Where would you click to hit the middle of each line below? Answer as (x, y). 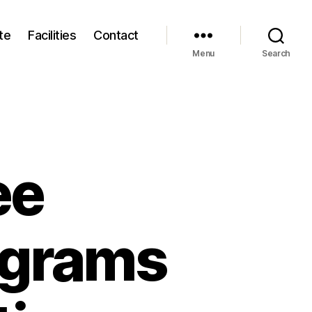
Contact (116, 35)
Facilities (52, 35)
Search (276, 53)
